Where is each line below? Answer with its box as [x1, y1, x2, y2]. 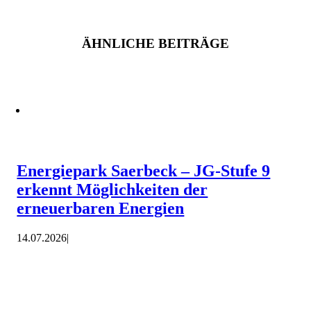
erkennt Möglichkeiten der [17, 180, 208, 199]
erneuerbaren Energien [17, 199, 185, 218]
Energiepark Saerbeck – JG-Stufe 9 [17, 162, 271, 180]
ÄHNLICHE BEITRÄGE [82, 35, 229, 51]
